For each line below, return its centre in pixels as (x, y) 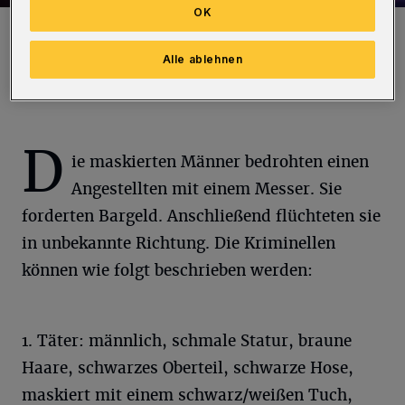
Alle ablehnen (202, 60)
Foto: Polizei (47, 44)
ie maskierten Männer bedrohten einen (220, 162)
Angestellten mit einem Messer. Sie (207, 189)
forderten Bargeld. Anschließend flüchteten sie (201, 216)
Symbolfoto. (55, 25)
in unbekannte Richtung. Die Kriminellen (179, 243)
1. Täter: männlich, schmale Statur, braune (187, 341)
